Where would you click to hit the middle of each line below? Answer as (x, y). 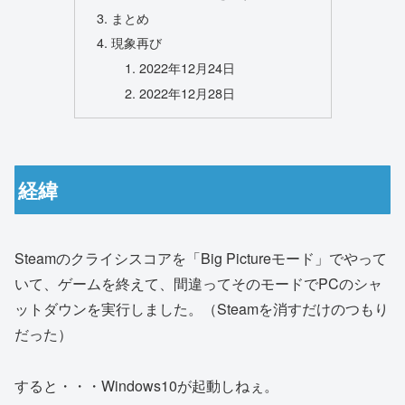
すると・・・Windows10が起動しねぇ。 (146, 386)
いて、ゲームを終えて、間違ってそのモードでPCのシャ (198, 284)
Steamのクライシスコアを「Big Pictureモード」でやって (201, 259)
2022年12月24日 (188, 68)
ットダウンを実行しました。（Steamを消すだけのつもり (202, 309)
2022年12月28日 (188, 93)
